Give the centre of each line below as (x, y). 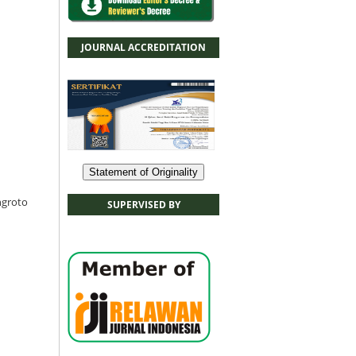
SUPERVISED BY (143, 205)
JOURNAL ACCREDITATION (143, 48)
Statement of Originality (143, 172)
